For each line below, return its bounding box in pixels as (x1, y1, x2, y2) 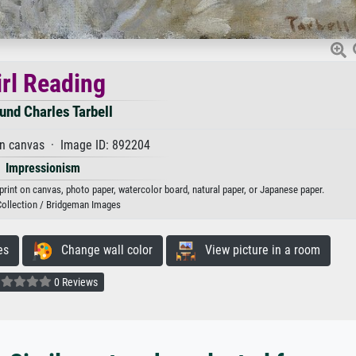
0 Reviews (52, 275, 98, 288)
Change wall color (51, 242, 153, 257)
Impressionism (6, 161, 80, 176)
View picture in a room (195, 242, 320, 257)
